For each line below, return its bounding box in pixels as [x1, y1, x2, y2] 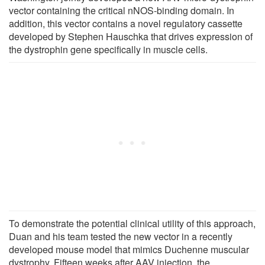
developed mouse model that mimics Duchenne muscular [9, 242, 249, 256]
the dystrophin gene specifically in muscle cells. [9, 42, 208, 56]
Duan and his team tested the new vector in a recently [9, 229, 232, 243]
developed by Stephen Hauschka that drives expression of [9, 29, 253, 43]
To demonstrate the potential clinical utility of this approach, [9, 216, 256, 230]
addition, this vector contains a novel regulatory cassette [9, 16, 243, 30]
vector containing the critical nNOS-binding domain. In [9, 3, 234, 17]
